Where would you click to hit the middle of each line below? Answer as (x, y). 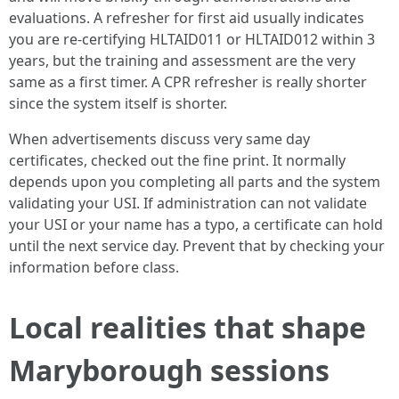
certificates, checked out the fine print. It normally (177, 160)
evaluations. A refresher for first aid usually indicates (187, 18)
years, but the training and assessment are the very (182, 61)
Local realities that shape (187, 327)
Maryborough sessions (169, 370)
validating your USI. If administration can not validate (188, 203)
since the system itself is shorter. (118, 103)
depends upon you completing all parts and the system (195, 182)
